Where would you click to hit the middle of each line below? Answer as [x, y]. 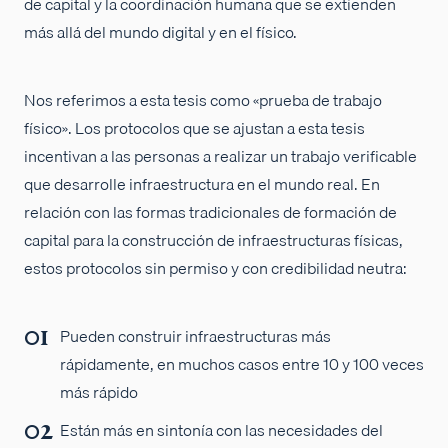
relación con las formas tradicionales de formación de [210, 211]
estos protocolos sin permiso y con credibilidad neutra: [215, 267]
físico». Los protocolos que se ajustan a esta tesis [194, 127]
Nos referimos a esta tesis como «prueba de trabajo [203, 99]
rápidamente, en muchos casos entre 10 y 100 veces [242, 363]
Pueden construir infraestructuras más [195, 335]
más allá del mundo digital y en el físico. [160, 31]
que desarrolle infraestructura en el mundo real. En [202, 183]
